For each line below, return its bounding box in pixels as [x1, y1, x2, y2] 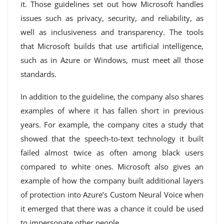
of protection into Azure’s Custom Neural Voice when [20, 189, 203, 199]
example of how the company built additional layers [20, 175, 203, 185]
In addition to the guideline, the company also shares [20, 91, 203, 101]
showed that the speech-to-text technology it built [20, 133, 203, 143]
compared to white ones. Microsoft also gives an [20, 161, 203, 171]
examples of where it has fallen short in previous [20, 105, 203, 115]
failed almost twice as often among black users [20, 147, 203, 157]
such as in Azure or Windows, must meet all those [20, 55, 203, 65]
